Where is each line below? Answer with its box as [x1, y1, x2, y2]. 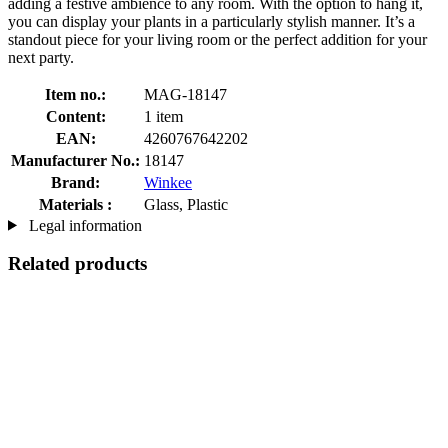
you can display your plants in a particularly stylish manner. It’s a [8, 12, 415, 30]
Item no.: [45, 85, 106, 103]
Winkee [144, 173, 192, 191]
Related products [8, 253, 147, 275]
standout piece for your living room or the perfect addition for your [8, 30, 427, 48]
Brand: [51, 173, 100, 191]
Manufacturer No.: [11, 151, 140, 169]
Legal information [24, 216, 142, 234]
